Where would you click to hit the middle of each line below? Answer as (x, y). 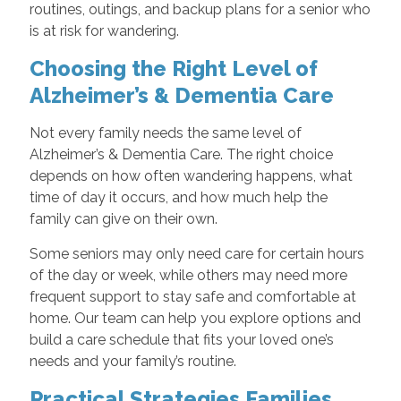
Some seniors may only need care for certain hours (196, 254)
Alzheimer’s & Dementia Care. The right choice (181, 155)
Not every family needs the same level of (165, 133)
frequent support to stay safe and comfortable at (192, 297)
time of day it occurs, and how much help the (178, 198)
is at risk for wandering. (104, 31)
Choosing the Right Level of (173, 69)
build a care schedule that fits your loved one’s (181, 340)
